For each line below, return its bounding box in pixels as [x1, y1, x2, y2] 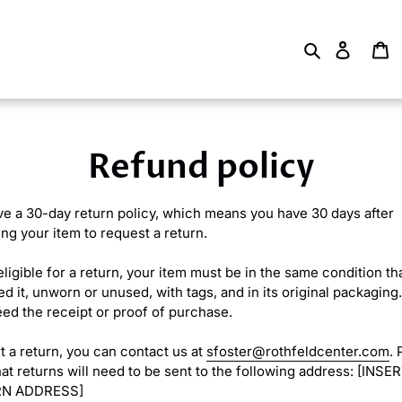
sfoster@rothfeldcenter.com [205, 342, 389, 360]
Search [322, 39, 369, 57]
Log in [350, 39, 389, 57]
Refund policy [87, 144, 315, 190]
